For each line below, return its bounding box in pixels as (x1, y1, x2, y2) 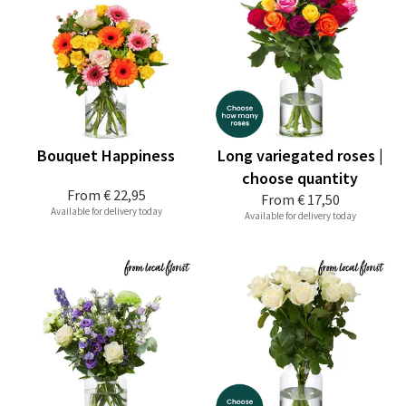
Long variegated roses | (217, 145, 383, 167)
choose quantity (242, 168, 358, 189)
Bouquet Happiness (37, 145, 175, 167)
